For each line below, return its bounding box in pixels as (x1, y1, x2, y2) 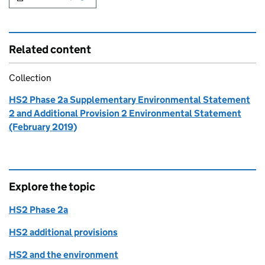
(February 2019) (9, 121, 77, 133)
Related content (9, 43, 91, 57)
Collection (9, 72, 51, 84)
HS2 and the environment (9, 249, 118, 261)
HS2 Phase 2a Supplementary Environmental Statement (9, 94, 250, 106)
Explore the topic (9, 180, 95, 194)
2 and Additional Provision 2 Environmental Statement (9, 108, 241, 119)
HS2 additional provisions (9, 227, 118, 238)
